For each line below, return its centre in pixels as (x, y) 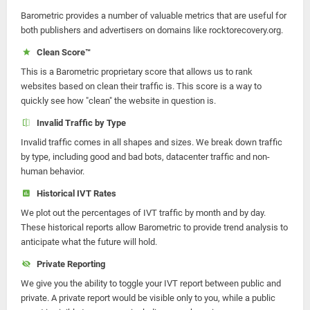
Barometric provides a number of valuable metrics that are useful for (154, 16)
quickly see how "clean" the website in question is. (118, 101)
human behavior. (53, 171)
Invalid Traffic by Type (79, 123)
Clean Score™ (61, 52)
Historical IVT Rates (74, 193)
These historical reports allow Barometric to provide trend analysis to (154, 227)
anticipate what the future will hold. (89, 242)
